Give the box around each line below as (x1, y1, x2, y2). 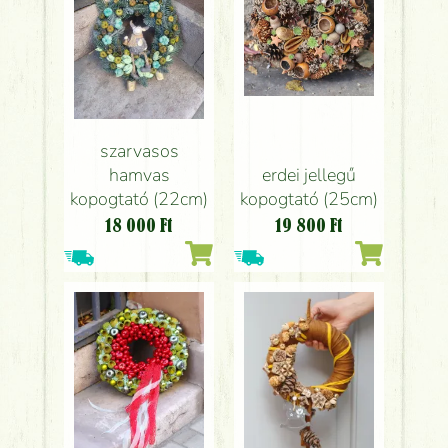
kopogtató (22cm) (70, 186, 208, 211)
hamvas (108, 162, 170, 187)
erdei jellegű (262, 162, 356, 187)
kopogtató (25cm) (240, 186, 378, 211)
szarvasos (99, 138, 179, 163)
